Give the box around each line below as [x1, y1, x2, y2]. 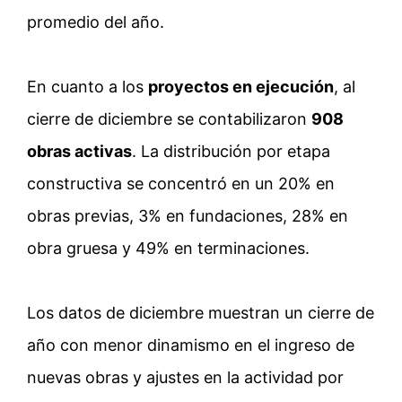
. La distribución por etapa [132, 142, 330, 162]
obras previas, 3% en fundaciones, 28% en [27, 206, 348, 226]
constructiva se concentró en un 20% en [27, 174, 335, 194]
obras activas [27, 142, 132, 162]
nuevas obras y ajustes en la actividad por [27, 368, 344, 388]
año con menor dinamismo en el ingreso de [27, 336, 354, 355]
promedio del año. [27, 13, 169, 32]
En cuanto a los [27, 77, 148, 97]
